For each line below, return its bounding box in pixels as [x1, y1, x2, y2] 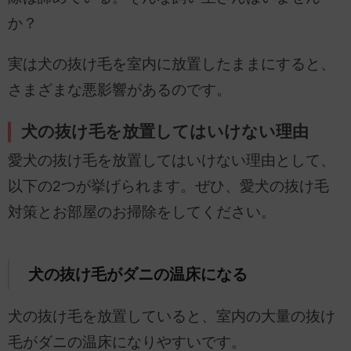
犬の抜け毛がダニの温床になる [27, 265, 248, 283]
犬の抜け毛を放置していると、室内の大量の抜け [8, 308, 335, 325]
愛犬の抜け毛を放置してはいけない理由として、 [8, 151, 335, 168]
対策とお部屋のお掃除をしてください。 [8, 203, 276, 220]
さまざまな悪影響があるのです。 [8, 81, 231, 99]
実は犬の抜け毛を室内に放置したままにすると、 [8, 56, 335, 73]
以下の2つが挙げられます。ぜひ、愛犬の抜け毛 [8, 177, 329, 194]
